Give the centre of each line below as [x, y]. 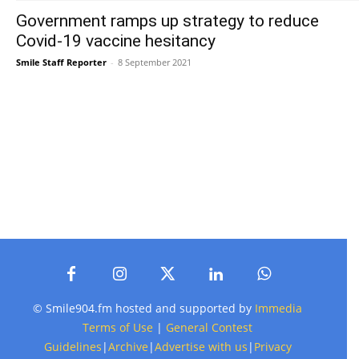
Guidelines [73, 347]
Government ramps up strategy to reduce [167, 21]
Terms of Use [118, 328]
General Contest [209, 328]
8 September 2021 [155, 63]
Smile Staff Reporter [61, 63]
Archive [128, 347]
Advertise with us [201, 347]
